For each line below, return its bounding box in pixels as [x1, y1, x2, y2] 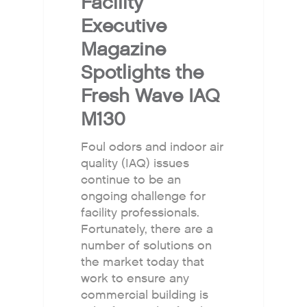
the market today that [81, 254, 205, 270]
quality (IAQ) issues [81, 155, 190, 171]
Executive [81, 13, 167, 38]
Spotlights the [81, 60, 204, 85]
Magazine [81, 36, 167, 62]
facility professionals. [81, 204, 200, 221]
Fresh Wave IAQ [81, 83, 221, 108]
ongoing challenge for [81, 188, 206, 204]
